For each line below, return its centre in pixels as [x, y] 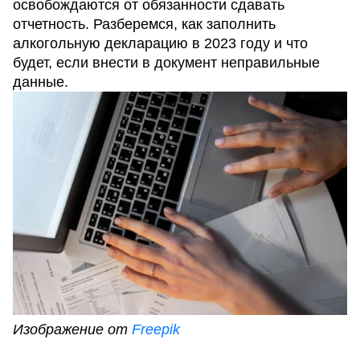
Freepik [156, 329]
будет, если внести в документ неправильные [166, 63]
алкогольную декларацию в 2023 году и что [160, 43]
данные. [41, 82]
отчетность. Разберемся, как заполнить [144, 24]
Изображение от [72, 329]
